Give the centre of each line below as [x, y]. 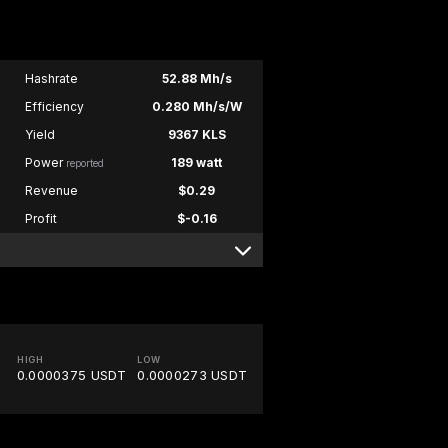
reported [84, 163]
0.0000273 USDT [192, 375]
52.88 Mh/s [196, 79]
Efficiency [54, 107]
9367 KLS [196, 135]
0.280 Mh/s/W [196, 107]
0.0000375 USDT [71, 375]
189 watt [197, 163]
